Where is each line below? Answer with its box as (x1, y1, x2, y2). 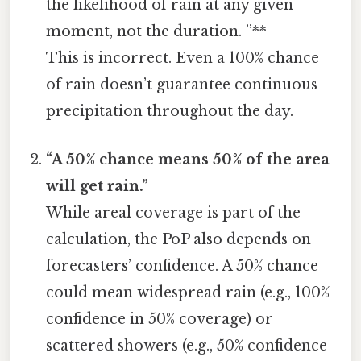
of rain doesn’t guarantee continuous (46, 76, 318, 94)
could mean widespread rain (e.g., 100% (46, 283, 330, 301)
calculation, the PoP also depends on (46, 230, 312, 248)
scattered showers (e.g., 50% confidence (46, 336, 328, 355)
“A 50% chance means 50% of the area (46, 150, 330, 168)
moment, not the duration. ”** (46, 23, 268, 41)
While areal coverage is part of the (46, 203, 301, 222)
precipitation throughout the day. (46, 102, 294, 121)
